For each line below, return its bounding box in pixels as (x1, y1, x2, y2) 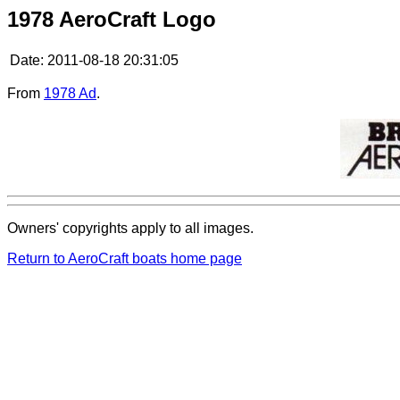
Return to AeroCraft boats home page (7, 250, 242, 266)
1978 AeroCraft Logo (7, 7, 216, 31)
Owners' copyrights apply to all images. (7, 220, 254, 236)
